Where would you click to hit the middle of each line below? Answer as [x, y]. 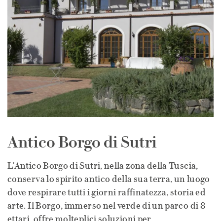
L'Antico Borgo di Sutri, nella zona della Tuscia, [103, 166]
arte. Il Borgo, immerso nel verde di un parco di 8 [106, 206]
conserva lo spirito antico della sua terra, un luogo [109, 179]
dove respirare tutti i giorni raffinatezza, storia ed [107, 192]
